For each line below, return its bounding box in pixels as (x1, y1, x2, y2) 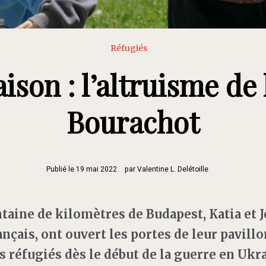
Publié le (46, 163, 76, 175)
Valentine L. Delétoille (137, 163, 208, 175)
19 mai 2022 (75, 163, 117, 175)
